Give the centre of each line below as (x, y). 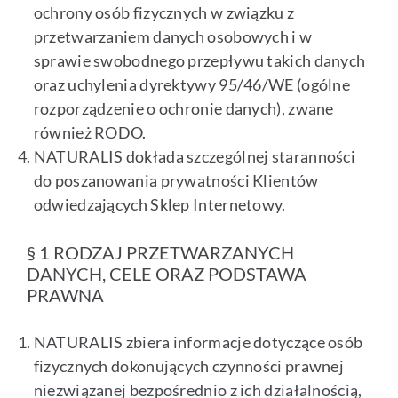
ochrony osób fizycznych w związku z (164, 13)
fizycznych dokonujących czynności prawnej (189, 366)
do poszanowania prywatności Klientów (176, 181)
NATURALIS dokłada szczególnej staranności (195, 157)
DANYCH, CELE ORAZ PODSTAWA (167, 274)
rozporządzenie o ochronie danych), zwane (183, 109)
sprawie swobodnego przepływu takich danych (199, 61)
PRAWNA (65, 295)
